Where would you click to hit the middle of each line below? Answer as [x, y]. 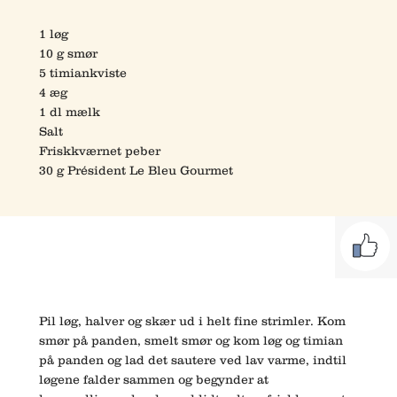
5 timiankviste [83, 73]
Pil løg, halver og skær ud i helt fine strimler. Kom [192, 321]
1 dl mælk [70, 112]
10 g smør [68, 54]
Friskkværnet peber [100, 151]
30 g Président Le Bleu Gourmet [136, 171]
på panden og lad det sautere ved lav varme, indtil [193, 360]
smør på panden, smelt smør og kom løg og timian [191, 341]
